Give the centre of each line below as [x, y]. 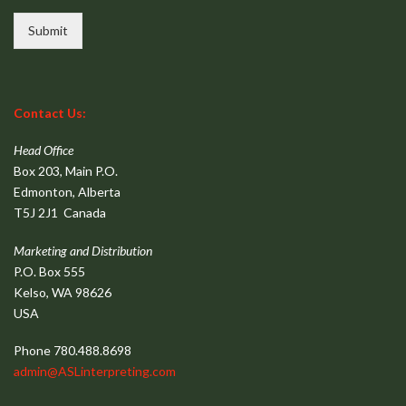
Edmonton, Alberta [67, 192]
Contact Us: [50, 112]
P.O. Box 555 [49, 271]
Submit [48, 30]
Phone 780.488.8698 [72, 351]
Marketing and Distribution [84, 250]
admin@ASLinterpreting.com [95, 372]
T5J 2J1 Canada [60, 213]
